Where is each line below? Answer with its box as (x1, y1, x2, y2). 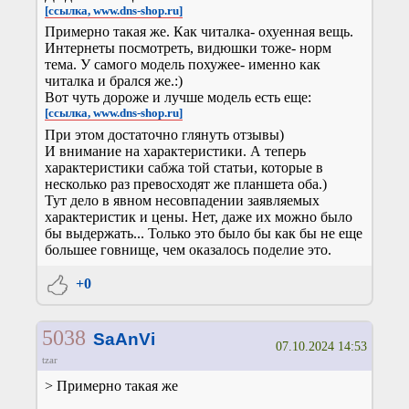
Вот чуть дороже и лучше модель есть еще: (45, 89, 311, 106)
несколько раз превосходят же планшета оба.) (45, 175, 327, 192)
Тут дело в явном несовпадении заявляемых (45, 192, 320, 208)
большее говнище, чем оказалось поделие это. (45, 241, 331, 257)
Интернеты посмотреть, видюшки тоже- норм (45, 40, 331, 57)
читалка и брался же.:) (45, 73, 183, 89)
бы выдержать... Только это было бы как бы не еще (45, 225, 362, 241)
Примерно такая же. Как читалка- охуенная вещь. (45, 24, 353, 40)
